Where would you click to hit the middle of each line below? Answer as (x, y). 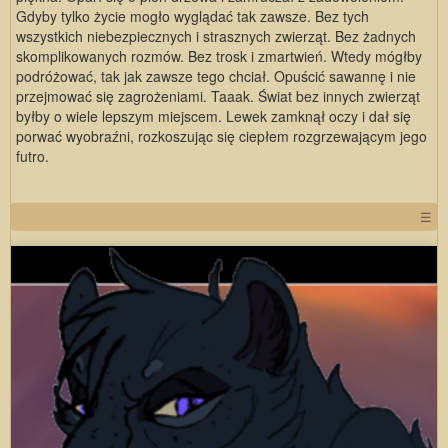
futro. (32, 156)
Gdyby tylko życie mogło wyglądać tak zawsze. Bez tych (192, 16)
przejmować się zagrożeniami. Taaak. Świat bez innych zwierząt (218, 96)
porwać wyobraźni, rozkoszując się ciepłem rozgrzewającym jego (221, 136)
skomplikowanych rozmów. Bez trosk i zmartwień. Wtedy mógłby (219, 56)
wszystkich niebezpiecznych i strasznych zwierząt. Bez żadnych (216, 36)
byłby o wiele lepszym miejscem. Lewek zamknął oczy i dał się (213, 116)
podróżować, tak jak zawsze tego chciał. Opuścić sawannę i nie (216, 76)
